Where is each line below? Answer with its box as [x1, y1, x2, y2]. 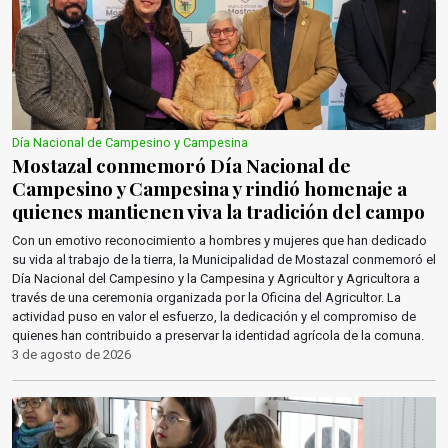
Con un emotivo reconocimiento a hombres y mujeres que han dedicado [12, 233, 427, 248]
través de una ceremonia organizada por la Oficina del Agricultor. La [12, 290, 401, 305]
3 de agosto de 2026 [12, 347, 131, 362]
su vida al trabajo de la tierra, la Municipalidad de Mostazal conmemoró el [12, 252, 436, 267]
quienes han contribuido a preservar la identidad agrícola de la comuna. [12, 328, 424, 343]
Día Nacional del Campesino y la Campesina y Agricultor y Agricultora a [12, 271, 420, 286]
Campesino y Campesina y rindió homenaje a [12, 175, 407, 201]
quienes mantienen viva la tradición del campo [12, 198, 425, 224]
